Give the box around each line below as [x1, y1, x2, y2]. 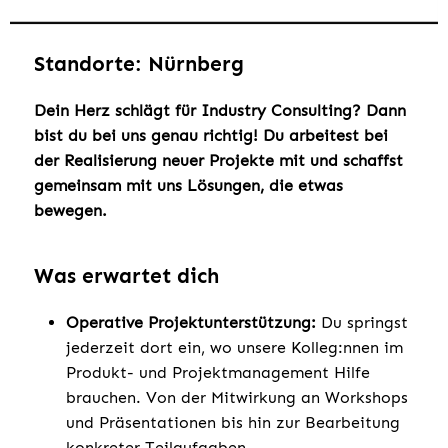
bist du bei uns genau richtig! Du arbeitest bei [34, 125, 388, 145]
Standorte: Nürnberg [34, 50, 244, 77]
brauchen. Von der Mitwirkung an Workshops [66, 387, 408, 407]
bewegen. [34, 200, 107, 220]
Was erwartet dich [34, 262, 219, 289]
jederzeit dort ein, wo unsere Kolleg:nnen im [66, 337, 403, 357]
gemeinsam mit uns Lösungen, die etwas [34, 175, 343, 195]
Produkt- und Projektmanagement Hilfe [66, 362, 370, 382]
